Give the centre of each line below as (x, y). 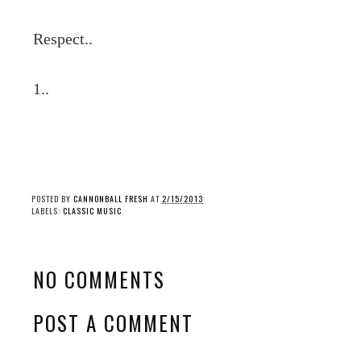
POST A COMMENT (113, 322)
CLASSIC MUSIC (92, 211)
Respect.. (63, 39)
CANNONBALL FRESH (111, 199)
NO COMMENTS (99, 280)
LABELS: (47, 211)
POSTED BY (52, 199)
